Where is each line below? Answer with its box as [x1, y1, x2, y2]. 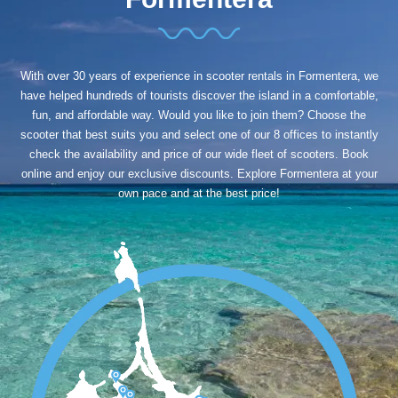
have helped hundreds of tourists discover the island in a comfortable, [20, 88, 378, 102]
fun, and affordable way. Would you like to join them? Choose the [32, 107, 366, 122]
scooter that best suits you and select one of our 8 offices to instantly [20, 127, 378, 141]
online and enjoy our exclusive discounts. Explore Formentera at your [20, 166, 378, 180]
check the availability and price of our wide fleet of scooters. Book [29, 147, 369, 161]
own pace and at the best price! [118, 186, 280, 200]
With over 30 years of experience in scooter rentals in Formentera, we [20, 68, 378, 83]
